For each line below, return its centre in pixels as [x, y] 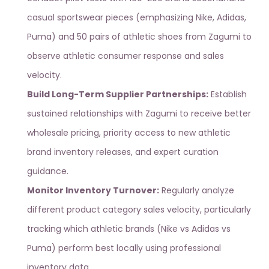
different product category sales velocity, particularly [139, 210]
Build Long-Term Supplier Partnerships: [118, 95]
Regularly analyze [197, 191]
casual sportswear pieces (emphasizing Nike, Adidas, [137, 18]
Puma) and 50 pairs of [75, 37]
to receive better [214, 114]
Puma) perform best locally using [98, 248]
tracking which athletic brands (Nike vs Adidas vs [129, 229]
